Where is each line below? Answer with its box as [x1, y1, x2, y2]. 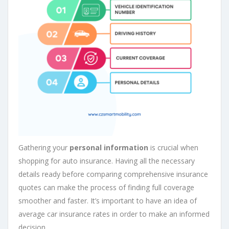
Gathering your [18, 143, 70, 153]
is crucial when [148, 143, 198, 153]
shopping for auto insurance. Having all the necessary [18, 156, 195, 166]
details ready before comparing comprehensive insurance [18, 169, 208, 179]
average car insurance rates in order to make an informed [18, 209, 210, 219]
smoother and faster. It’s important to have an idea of [18, 196, 197, 206]
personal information [70, 143, 148, 153]
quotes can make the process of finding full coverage [18, 182, 194, 193]
